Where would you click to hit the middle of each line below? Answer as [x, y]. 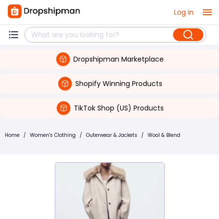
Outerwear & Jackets [112, 135]
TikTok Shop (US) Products [119, 108]
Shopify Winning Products [119, 83]
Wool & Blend [164, 135]
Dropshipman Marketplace [119, 59]
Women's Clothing [53, 135]
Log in [184, 12]
